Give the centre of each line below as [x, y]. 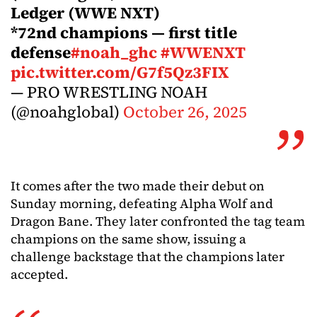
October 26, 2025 [185, 112]
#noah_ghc [114, 52]
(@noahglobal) [67, 112]
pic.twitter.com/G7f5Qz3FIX [120, 72]
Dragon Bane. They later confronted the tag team [158, 221]
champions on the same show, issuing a [128, 238]
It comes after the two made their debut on [138, 185]
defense [41, 52]
